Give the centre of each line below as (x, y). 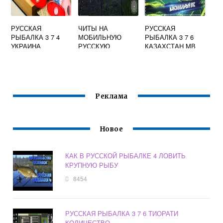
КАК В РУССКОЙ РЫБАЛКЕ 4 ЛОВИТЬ (126, 155)
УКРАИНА (26, 46)
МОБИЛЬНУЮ (100, 37)
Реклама (111, 96)
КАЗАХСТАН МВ (170, 46)
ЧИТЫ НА (93, 28)
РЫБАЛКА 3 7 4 (36, 37)
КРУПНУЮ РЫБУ (92, 165)
